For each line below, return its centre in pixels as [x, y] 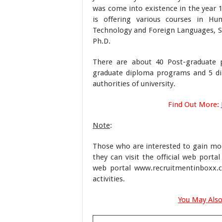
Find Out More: [193, 105]
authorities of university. [134, 84]
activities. [109, 179]
